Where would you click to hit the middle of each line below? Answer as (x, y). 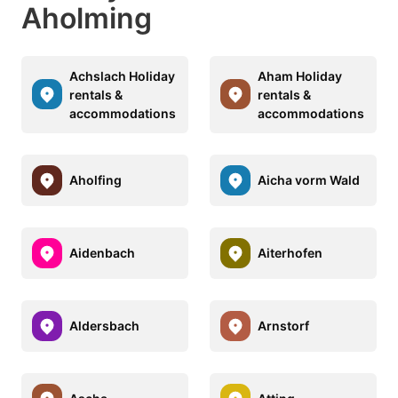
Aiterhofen (290, 253)
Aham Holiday (300, 76)
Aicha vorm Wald (309, 180)
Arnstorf (283, 326)
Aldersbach (104, 326)
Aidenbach (102, 253)
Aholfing (96, 180)
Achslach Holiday (122, 76)
